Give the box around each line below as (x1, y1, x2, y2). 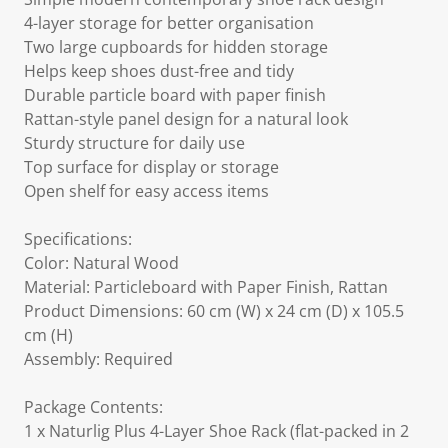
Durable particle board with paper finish (24, 84, 326, 106)
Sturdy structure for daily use (24, 132, 245, 154)
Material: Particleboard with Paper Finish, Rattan (24, 276, 388, 298)
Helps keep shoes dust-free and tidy (24, 60, 294, 82)
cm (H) (24, 324, 73, 346)
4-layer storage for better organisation (24, 12, 314, 34)
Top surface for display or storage (24, 156, 279, 178)
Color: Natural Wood (24, 252, 179, 274)
